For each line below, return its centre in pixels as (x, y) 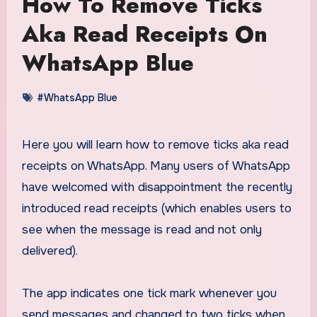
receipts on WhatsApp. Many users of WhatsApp (156, 166)
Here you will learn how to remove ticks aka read (26, 144)
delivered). (50, 250)
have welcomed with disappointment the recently (157, 187)
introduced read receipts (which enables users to (156, 208)
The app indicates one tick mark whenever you (149, 293)
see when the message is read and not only (142, 229)
